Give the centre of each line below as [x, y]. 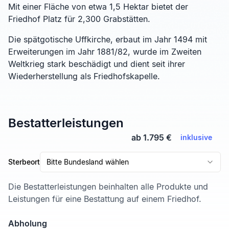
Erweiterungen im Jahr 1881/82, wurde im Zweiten [105, 52]
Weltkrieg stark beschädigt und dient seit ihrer [97, 64]
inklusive [196, 138]
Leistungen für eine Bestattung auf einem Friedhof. [105, 199]
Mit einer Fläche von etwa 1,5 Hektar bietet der [98, 7]
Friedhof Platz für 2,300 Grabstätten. [79, 19]
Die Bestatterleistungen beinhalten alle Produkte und [108, 187]
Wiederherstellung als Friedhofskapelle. [84, 76]
